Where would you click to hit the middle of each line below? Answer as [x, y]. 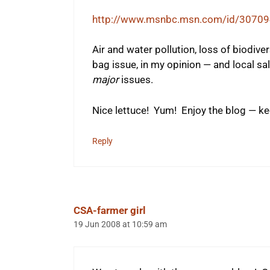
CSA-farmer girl [110, 211]
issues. [137, 80]
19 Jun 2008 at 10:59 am [120, 225]
